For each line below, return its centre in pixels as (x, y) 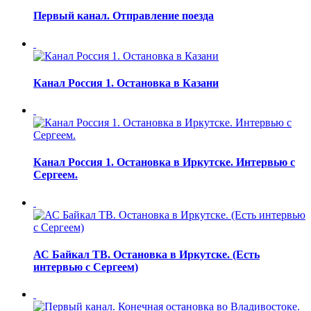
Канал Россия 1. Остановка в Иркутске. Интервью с (164, 162)
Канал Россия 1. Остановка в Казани (126, 83)
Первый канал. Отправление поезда (124, 16)
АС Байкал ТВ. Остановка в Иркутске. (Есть (146, 254)
